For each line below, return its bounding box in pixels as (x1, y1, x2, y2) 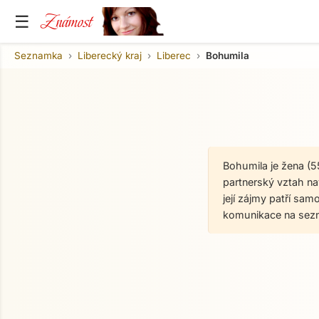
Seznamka (14, 49, 63, 61)
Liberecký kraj (78, 49, 142, 61)
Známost (41, 8, 92, 35)
